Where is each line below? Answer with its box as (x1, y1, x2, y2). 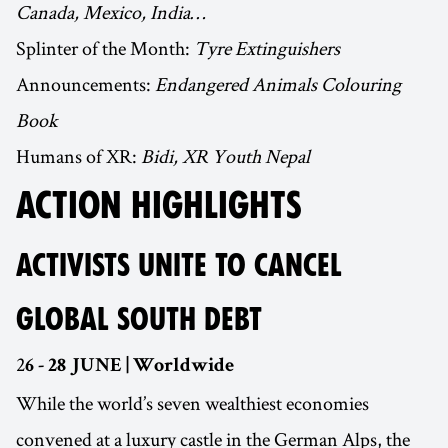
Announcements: (16, 71, 155, 98)
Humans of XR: (16, 143, 141, 170)
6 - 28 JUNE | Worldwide (25, 357, 234, 378)
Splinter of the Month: (16, 35, 194, 62)
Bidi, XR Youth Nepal (141, 143, 310, 170)
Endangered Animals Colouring (155, 71, 401, 98)
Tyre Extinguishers (194, 35, 340, 62)
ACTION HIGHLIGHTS (16, 184, 302, 228)
